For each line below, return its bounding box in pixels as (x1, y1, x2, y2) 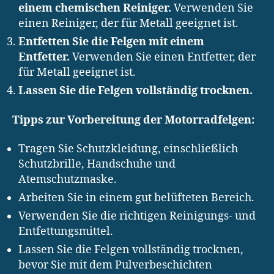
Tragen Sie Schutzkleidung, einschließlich (18, 142, 238, 157)
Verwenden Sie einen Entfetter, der (70, 50, 256, 65)
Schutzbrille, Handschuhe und (18, 157, 176, 172)
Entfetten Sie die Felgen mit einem (18, 35, 204, 50)
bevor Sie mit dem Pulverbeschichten (18, 258, 212, 273)
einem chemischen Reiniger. (18, 1, 171, 16)
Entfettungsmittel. (18, 224, 113, 239)
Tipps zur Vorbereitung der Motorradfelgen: (12, 113, 254, 127)
